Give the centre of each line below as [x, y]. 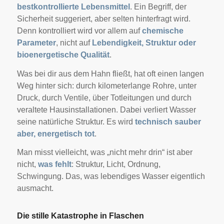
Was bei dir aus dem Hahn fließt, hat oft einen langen [110, 73]
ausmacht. [35, 188]
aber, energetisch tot [55, 133]
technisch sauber [168, 121]
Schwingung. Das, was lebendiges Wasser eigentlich [111, 176]
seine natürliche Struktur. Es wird [76, 121]
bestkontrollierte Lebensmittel [73, 7]
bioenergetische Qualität [63, 55]
